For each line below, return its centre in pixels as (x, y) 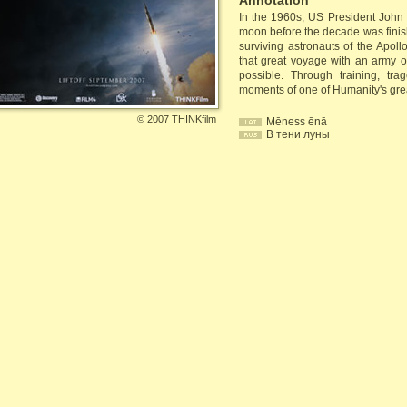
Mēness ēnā (297, 122)
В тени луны (298, 134)
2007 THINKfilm (182, 119)
